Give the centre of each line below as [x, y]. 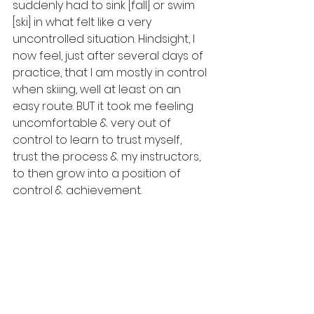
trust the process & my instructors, [108, 156]
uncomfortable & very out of [93, 123]
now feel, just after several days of [109, 55]
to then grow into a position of [98, 173]
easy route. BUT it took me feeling [104, 106]
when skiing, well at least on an [98, 89]
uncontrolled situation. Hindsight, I [105, 39]
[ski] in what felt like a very [83, 22]
